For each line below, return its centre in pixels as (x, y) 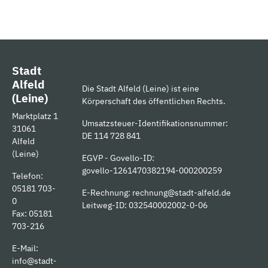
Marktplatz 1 (35, 116)
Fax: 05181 (32, 214)
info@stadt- (34, 261)
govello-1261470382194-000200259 (152, 170)
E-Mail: (25, 248)
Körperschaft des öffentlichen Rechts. (154, 101)
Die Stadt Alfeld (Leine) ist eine (141, 89)
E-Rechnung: (107, 193)
